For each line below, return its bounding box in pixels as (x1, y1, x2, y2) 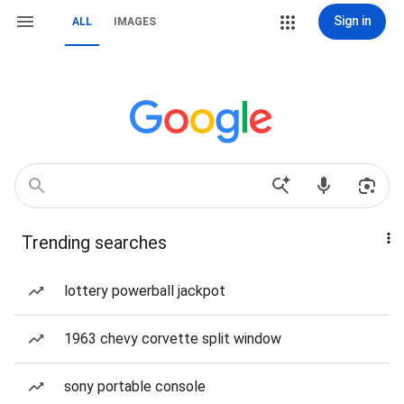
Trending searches (22, 232, 167, 253)
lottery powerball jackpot (64, 282, 225, 299)
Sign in (333, 14, 372, 28)
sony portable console (64, 378, 206, 395)
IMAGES (114, 15, 156, 28)
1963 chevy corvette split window (64, 330, 281, 347)
